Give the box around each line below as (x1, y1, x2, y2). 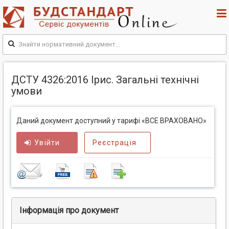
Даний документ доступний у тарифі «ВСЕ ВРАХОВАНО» (16, 117, 207, 125)
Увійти (34, 139, 60, 147)
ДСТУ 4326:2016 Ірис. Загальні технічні (11, 74, 199, 86)
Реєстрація (93, 139, 136, 147)
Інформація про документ (19, 205, 119, 216)
